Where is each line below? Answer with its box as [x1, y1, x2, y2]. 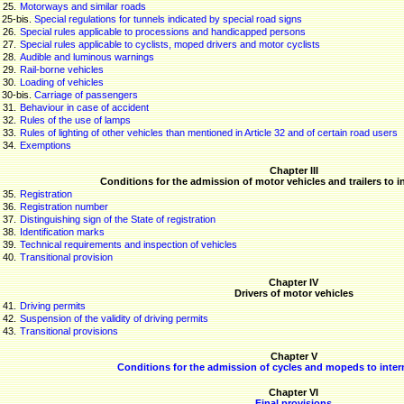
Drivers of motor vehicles [234, 288, 353, 298]
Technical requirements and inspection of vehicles [19, 239, 237, 250]
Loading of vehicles [19, 77, 104, 87]
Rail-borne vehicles [19, 64, 104, 75]
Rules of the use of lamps [19, 115, 131, 125]
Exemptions [19, 140, 71, 151]
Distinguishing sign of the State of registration [19, 214, 216, 225]
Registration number [19, 201, 108, 212]
